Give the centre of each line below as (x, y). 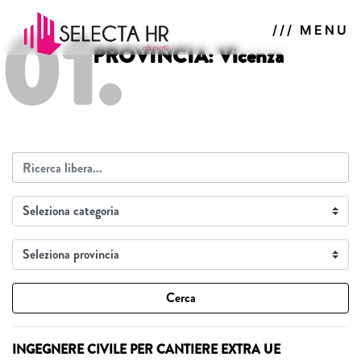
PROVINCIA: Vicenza (188, 56)
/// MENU (311, 30)
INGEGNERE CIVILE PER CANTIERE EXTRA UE (146, 349)
